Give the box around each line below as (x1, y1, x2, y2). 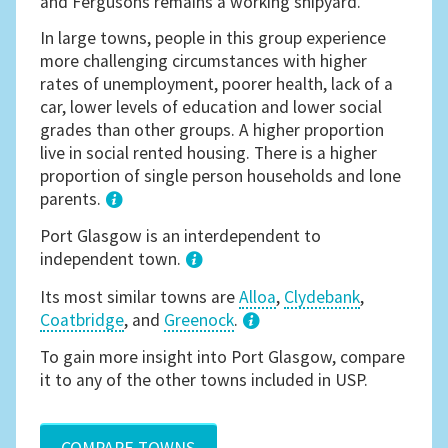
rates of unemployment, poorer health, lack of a (40, 72, 394, 95)
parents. (40, 187, 106, 210)
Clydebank (284, 285, 361, 308)
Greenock (164, 308, 235, 331)
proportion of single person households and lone (40, 164, 402, 187)
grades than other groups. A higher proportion (40, 118, 385, 141)
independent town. (40, 248, 186, 271)
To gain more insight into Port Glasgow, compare (40, 345, 406, 368)
